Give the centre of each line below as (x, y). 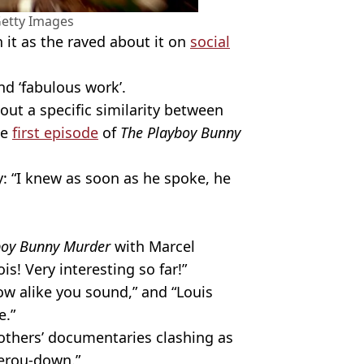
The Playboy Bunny (180, 133)
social (210, 42)
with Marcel (153, 247)
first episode (55, 133)
